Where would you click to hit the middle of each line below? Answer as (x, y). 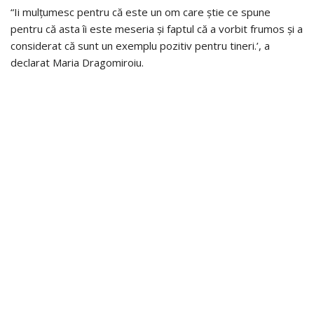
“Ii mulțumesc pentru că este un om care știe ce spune (141, 12)
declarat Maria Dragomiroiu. (77, 63)
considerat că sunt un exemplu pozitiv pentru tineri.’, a (140, 46)
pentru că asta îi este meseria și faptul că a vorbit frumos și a (157, 29)
